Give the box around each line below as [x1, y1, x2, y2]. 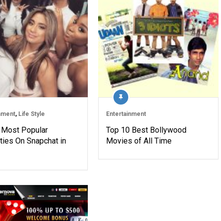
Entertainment [106, 110, 146, 117]
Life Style [18, 110, 45, 117]
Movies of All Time [106, 136, 172, 146]
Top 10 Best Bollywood [106, 125, 186, 135]
